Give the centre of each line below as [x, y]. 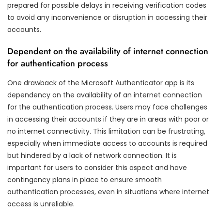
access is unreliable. [41, 204]
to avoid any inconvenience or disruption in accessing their [107, 17]
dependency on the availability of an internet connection [105, 95]
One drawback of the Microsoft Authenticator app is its [101, 83]
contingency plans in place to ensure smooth [85, 179]
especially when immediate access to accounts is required [107, 143]
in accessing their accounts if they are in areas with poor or [108, 119]
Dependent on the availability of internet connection [108, 51]
